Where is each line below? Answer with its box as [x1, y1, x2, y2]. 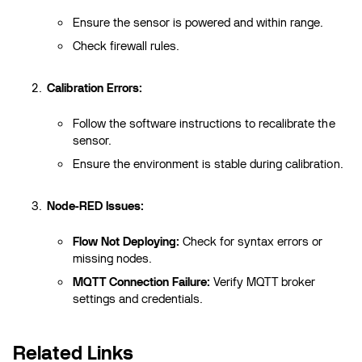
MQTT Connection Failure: [73, 275, 211, 289]
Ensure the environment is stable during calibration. [73, 157, 343, 171]
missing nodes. [73, 251, 153, 266]
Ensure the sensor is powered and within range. [73, 15, 324, 30]
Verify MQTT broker [210, 275, 316, 289]
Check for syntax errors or [179, 234, 323, 249]
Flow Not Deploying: [73, 234, 180, 249]
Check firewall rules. [73, 39, 180, 53]
